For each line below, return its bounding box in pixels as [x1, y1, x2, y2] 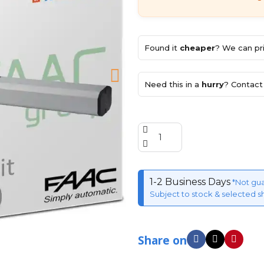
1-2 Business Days [150, 176, 230, 187]
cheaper [180, 42, 215, 52]
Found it [144, 42, 180, 52]
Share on [138, 232, 187, 248]
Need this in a [144, 79, 202, 89]
